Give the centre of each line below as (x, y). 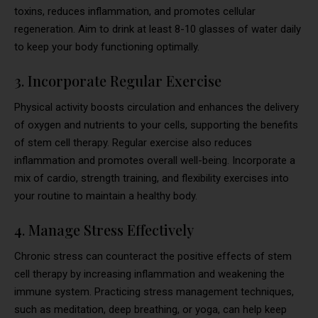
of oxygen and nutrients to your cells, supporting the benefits (156, 125)
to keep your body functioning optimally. (107, 46)
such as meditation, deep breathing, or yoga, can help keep (150, 309)
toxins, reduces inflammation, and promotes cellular (135, 11)
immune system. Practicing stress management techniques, (154, 291)
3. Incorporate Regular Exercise (118, 80)
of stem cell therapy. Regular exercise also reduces (133, 142)
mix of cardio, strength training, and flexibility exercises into (152, 178)
